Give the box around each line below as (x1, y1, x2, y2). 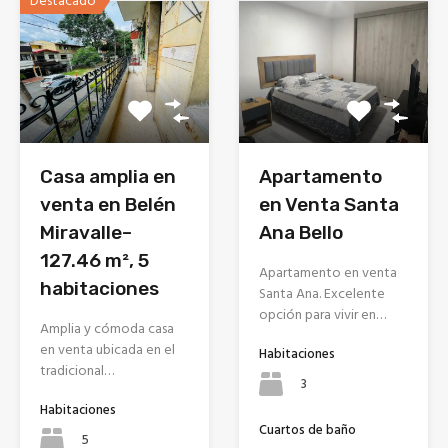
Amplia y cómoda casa (40, 316, 174, 340)
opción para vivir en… (259, 302, 386, 326)
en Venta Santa (259, 192, 399, 216)
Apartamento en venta (259, 260, 397, 284)
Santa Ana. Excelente (259, 281, 385, 305)
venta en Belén (40, 192, 176, 216)
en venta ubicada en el (40, 337, 175, 361)
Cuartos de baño (259, 418, 356, 441)
